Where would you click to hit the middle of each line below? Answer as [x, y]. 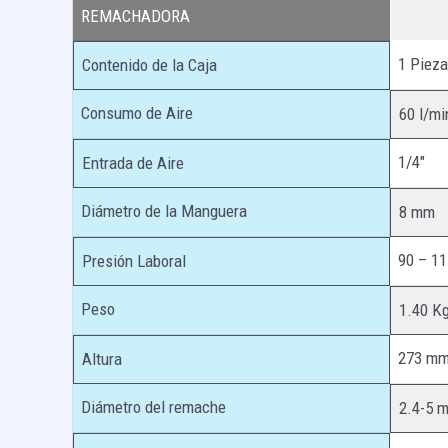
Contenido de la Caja [149, 65]
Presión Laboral [134, 261]
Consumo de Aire [137, 113]
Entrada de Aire [133, 163]
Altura [102, 359]
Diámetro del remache [153, 407]
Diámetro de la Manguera [164, 211]
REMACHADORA [135, 16]
